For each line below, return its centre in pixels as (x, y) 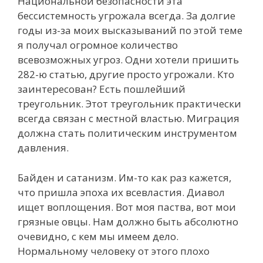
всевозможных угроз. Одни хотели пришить (128, 60)
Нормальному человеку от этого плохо (114, 251)
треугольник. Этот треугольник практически (129, 104)
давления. (43, 148)
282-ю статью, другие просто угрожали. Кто (126, 74)
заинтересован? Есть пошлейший (102, 89)
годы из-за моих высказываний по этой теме (130, 30)
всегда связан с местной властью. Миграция (129, 118)
